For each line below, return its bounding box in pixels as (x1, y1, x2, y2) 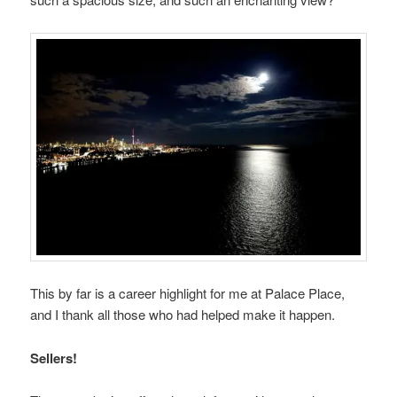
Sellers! (30, 347, 78, 368)
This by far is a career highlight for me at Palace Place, (30, 284, 346, 303)
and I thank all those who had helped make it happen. (30, 305, 336, 324)
